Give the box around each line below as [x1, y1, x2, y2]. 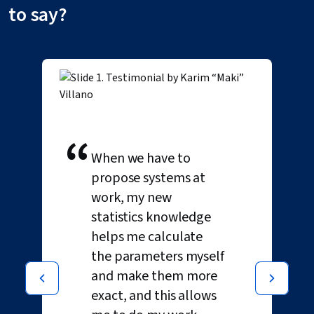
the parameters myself [91, 247, 224, 266]
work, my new [91, 188, 172, 207]
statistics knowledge [91, 207, 211, 227]
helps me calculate [91, 227, 203, 247]
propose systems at [91, 168, 206, 188]
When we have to [91, 149, 191, 168]
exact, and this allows [91, 286, 217, 306]
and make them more [91, 266, 218, 286]
